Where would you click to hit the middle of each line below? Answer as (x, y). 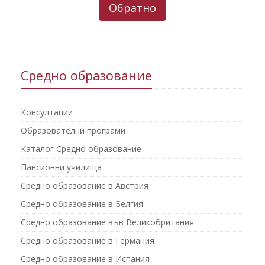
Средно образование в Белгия (82, 204)
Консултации (47, 112)
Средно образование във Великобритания (107, 222)
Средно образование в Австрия (85, 185)
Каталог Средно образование (81, 149)
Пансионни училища (61, 167)
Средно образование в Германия (88, 240)
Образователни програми (73, 130)
